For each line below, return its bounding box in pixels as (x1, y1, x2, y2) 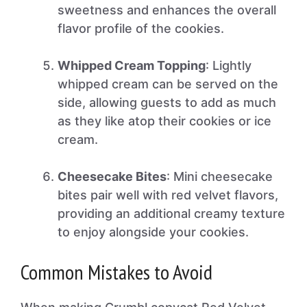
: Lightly (206, 58, 251, 73)
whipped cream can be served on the (58, 77, 278, 91)
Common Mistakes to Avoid (21, 258, 212, 285)
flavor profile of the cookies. (58, 21, 224, 36)
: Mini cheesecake (167, 169, 273, 184)
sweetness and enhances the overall (58, 3, 276, 17)
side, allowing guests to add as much (58, 95, 276, 110)
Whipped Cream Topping (58, 58, 206, 73)
